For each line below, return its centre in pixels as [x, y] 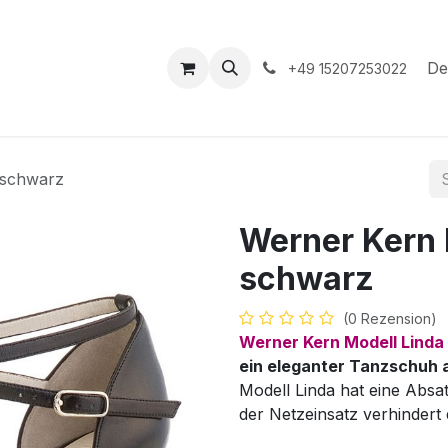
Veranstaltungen [104, 68]
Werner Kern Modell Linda [341, 342]
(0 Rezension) [390, 318]
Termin [260, 68]
